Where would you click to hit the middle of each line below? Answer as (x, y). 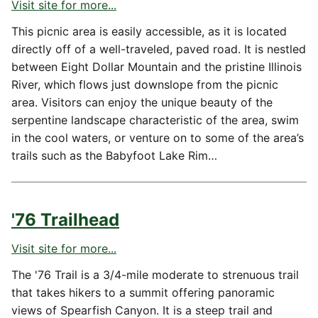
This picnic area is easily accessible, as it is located (149, 31)
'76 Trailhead (65, 220)
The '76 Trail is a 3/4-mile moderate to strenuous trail (155, 275)
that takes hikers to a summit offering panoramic (143, 292)
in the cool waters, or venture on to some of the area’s (158, 138)
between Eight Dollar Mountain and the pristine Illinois (157, 67)
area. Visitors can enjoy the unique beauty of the (142, 102)
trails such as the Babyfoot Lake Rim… (114, 155)
